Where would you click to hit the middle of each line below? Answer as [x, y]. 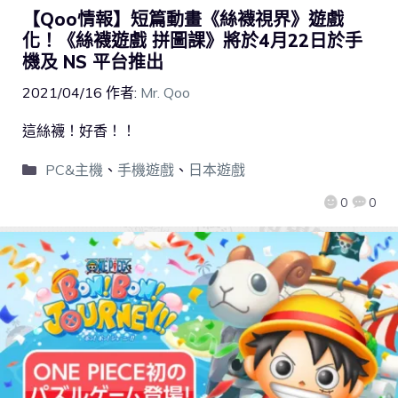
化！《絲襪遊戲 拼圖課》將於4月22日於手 [192, 41]
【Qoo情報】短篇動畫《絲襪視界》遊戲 [183, 20]
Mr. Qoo [165, 93]
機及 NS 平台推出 [93, 62]
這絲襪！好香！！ [79, 131]
